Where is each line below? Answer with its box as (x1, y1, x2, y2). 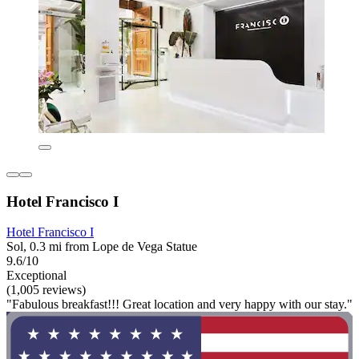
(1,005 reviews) (6, 283, 86, 297)
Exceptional (6, 268, 67, 283)
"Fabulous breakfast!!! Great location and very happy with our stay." (6, 297, 353, 312)
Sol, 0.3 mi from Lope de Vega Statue (6, 240, 197, 254)
